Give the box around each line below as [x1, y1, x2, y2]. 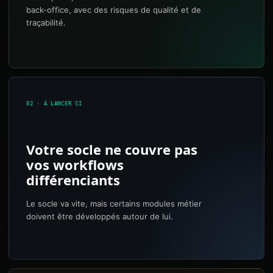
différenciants [26, 171, 120, 189]
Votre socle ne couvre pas [26, 140, 197, 158]
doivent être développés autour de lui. [26, 211, 173, 221]
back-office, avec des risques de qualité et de [26, 5, 201, 15]
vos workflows [26, 155, 124, 174]
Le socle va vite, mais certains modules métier [26, 199, 202, 208]
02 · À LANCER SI [26, 101, 82, 107]
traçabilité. [26, 18, 66, 27]
